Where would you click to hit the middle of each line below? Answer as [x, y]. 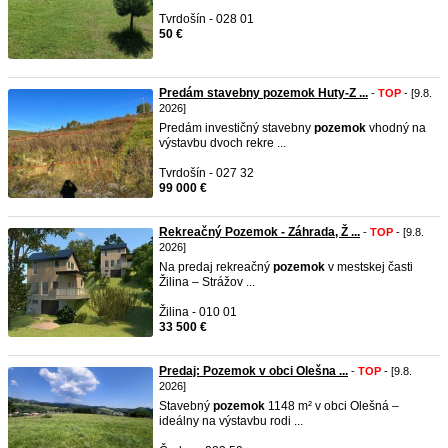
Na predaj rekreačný [216, 267]
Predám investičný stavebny [236, 128]
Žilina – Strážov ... [207, 282]
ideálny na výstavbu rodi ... [231, 421]
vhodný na [396, 128]
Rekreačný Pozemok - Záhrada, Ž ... [259, 232]
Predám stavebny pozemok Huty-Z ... [263, 93]
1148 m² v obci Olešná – [332, 406]
